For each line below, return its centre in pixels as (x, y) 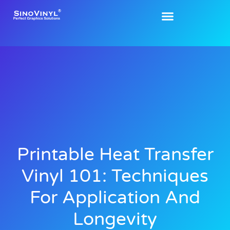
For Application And (115, 198)
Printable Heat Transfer (115, 155)
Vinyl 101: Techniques (115, 176)
